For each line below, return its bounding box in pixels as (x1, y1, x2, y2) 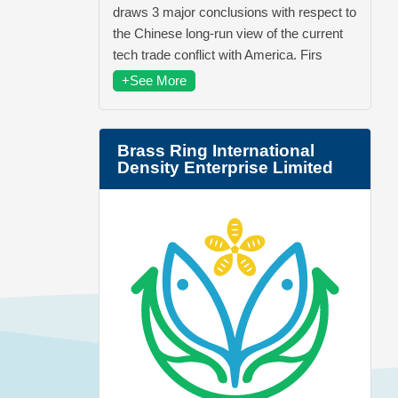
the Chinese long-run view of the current (113, 25, 343, 41)
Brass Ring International (117, 140, 314, 160)
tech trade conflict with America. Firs (113, 46, 322, 62)
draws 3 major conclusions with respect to (113, 4, 356, 20)
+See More (122, 72, 187, 88)
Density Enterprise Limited (117, 157, 333, 177)
